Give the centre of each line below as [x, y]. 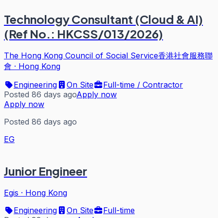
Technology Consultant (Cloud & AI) [103, 19]
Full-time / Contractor [143, 85]
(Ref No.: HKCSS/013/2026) [83, 34]
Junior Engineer [45, 171]
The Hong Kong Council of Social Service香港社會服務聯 [108, 56]
